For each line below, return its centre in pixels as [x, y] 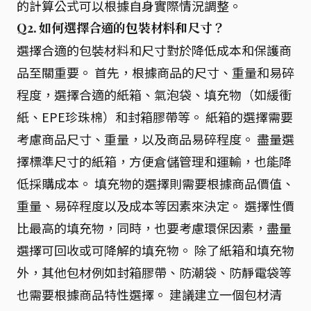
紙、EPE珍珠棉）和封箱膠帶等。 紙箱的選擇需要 [155, 117]
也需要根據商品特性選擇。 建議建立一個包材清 [149, 294]
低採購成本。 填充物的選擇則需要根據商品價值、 [155, 183]
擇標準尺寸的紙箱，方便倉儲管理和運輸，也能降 [154, 161]
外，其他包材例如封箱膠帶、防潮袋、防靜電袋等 [154, 272]
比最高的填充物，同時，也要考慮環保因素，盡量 [154, 228]
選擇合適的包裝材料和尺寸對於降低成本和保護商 [154, 50]
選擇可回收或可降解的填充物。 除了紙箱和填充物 [155, 250]
